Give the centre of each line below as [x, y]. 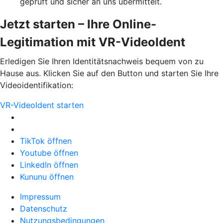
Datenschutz [44, 208]
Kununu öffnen [47, 176]
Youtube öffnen [49, 153]
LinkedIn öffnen [49, 165]
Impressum [40, 196]
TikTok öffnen [46, 141]
